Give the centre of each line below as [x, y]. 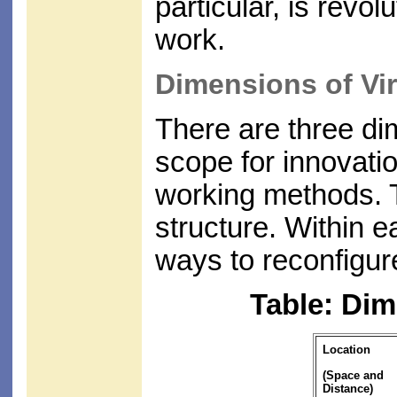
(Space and [353, 375]
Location [346, 350]
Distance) [348, 388]
